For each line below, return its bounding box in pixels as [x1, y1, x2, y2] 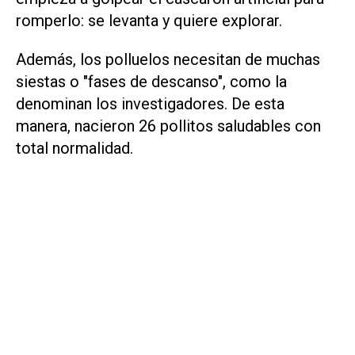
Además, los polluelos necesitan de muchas [16, 49, 320, 69]
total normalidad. [16, 138, 133, 158]
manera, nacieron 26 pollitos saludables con [16, 116, 321, 136]
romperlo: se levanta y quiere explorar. [16, 10, 282, 30]
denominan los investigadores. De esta [16, 94, 284, 113]
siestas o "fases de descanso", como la [16, 71, 287, 91]
